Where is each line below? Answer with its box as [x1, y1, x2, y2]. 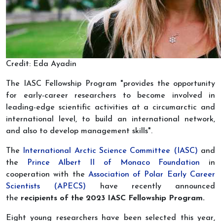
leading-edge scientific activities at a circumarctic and [6, 104, 215, 112]
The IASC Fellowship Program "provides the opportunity [6, 80, 215, 88]
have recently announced [86, 183, 215, 191]
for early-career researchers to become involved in [6, 92, 215, 100]
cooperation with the [6, 171, 88, 179]
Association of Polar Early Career [88, 171, 216, 179]
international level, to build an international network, [6, 115, 215, 124]
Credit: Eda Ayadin [6, 60, 76, 69]
